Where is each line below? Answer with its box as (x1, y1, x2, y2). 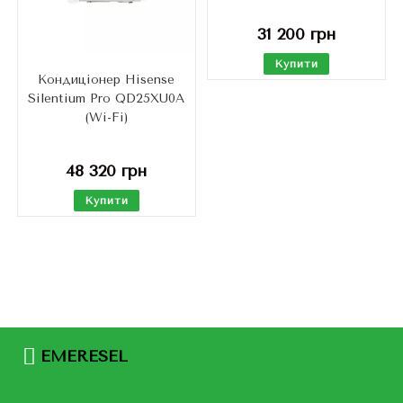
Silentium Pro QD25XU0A (28, 91, 185, 107)
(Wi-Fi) (84, 110, 129, 126)
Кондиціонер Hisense (38, 72, 175, 88)
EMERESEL (40, 345, 128, 366)
